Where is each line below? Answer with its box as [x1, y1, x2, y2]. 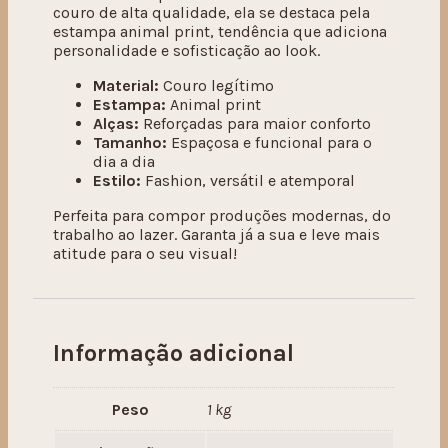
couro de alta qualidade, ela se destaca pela [53, 2, 370, 22]
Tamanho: [93, 132, 167, 152]
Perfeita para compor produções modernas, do [53, 205, 391, 225]
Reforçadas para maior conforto [139, 113, 371, 133]
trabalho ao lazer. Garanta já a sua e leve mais [53, 224, 380, 244]
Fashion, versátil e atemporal [141, 170, 355, 190]
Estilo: [93, 170, 141, 190]
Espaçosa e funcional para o [167, 132, 372, 152]
